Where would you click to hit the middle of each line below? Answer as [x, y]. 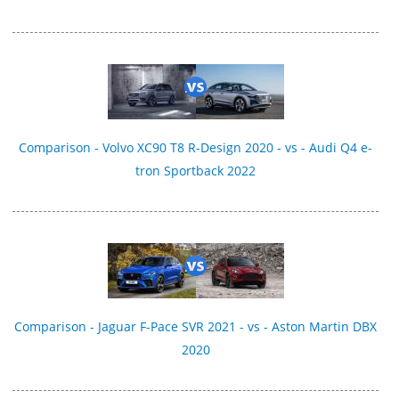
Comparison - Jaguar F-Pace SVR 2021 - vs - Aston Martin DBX [196, 327]
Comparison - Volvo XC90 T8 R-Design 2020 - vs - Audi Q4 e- [196, 148]
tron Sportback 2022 [196, 171]
